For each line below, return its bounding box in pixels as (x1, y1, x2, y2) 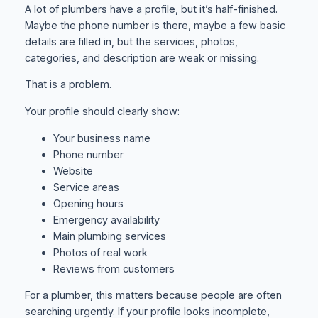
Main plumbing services (53, 229, 166, 243)
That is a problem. (24, 78, 111, 92)
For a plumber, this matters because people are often (24, 289, 282, 302)
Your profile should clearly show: (24, 105, 180, 118)
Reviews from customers (53, 262, 175, 275)
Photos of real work (53, 246, 148, 259)
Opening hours (53, 197, 124, 210)
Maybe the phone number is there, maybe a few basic (24, 18, 285, 32)
